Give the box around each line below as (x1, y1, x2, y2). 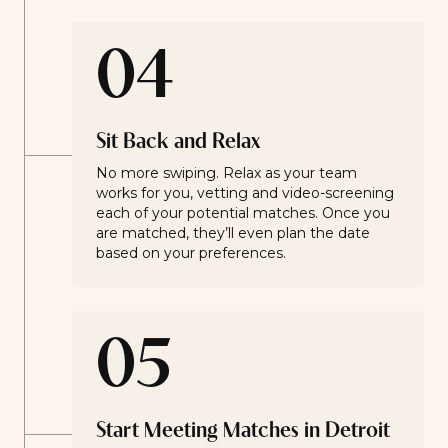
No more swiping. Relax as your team (96, 164, 357, 182)
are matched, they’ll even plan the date (96, 224, 370, 242)
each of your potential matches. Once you (96, 204, 390, 222)
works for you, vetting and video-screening (96, 184, 394, 202)
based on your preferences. (96, 244, 286, 262)
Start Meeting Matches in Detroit (96, 420, 390, 443)
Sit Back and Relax (96, 131, 260, 154)
